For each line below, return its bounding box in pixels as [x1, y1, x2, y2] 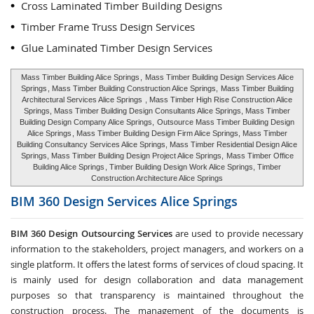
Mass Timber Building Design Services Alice [145, 73, 294, 81]
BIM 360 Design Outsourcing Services [11, 227, 172, 240]
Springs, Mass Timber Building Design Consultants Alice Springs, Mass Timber [24, 107, 290, 115]
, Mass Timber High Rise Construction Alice [143, 95, 292, 104]
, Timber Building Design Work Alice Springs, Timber [105, 163, 281, 171]
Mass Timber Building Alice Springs [21, 73, 139, 81]
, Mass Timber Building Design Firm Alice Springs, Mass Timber [71, 129, 287, 137]
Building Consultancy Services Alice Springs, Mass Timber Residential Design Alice [17, 140, 297, 149]
